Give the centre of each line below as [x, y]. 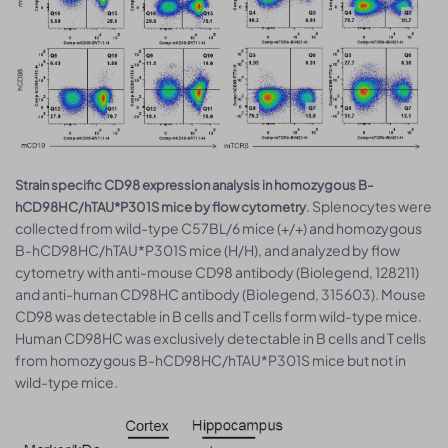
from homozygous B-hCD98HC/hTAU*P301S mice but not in [210, 359]
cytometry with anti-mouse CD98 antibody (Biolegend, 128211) [217, 271]
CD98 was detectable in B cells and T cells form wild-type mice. [218, 315]
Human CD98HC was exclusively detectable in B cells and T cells [220, 337]
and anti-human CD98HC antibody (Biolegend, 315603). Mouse [220, 293]
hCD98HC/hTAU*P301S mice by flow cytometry [160, 206]
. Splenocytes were [369, 205]
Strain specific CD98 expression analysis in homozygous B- [194, 184]
